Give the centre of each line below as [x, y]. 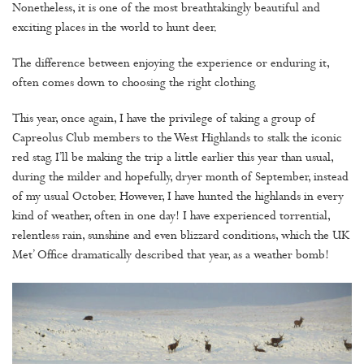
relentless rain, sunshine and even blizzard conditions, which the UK [181, 236]
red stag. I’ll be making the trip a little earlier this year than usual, [173, 158]
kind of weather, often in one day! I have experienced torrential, [171, 217]
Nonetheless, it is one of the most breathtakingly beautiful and [166, 9]
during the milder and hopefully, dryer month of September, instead [180, 178]
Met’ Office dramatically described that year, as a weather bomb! [171, 256]
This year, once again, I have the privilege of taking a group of [164, 119]
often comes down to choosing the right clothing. [136, 84]
